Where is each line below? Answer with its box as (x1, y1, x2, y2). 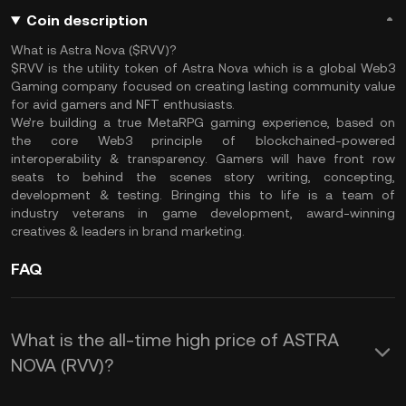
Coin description (25, 12, 148, 29)
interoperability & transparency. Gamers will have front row (11, 151, 395, 166)
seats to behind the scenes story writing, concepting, (11, 169, 395, 184)
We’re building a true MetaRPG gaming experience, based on (11, 115, 395, 130)
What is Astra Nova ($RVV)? (11, 43, 177, 57)
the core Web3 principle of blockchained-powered (11, 133, 395, 148)
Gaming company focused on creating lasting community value (11, 79, 395, 93)
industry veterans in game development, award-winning (11, 206, 395, 220)
